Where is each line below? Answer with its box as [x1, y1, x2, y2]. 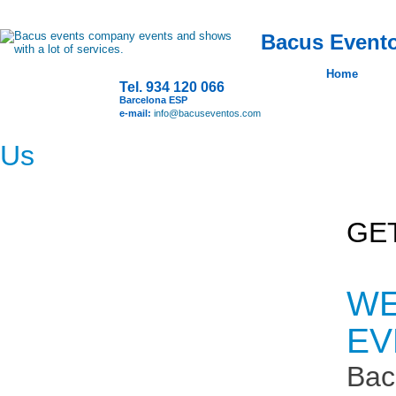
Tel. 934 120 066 [119, 80, 225, 95]
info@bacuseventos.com [154, 108, 261, 118]
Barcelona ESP [119, 95, 187, 105]
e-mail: [119, 108, 154, 118]
